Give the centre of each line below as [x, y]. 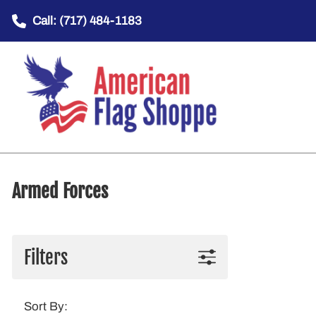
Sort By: [46, 306]
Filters [46, 257]
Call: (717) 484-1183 [87, 21]
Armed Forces [60, 192]
